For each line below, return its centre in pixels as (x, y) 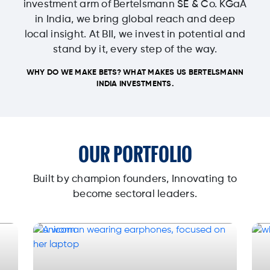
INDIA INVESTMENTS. (135, 84)
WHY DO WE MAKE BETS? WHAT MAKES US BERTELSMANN (135, 73)
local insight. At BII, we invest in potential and (135, 35)
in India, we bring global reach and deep (135, 20)
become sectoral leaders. (135, 195)
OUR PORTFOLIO (135, 154)
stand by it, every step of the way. (135, 50)
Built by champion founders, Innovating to (135, 180)
